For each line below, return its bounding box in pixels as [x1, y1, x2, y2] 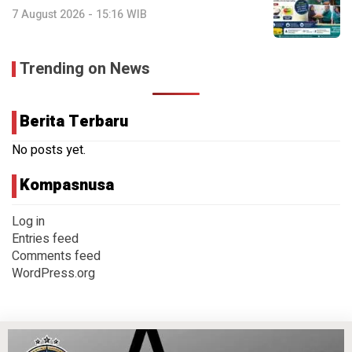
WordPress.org [12, 263, 95, 283]
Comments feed [12, 246, 101, 266]
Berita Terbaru [20, 109, 128, 133]
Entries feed [12, 229, 79, 248]
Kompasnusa [20, 173, 114, 196]
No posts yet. [12, 140, 86, 159]
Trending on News [20, 57, 150, 80]
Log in [12, 211, 45, 231]
